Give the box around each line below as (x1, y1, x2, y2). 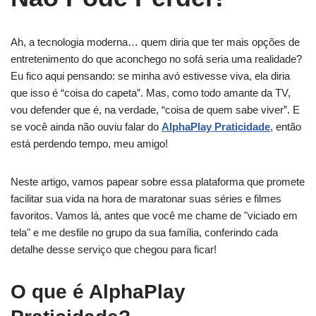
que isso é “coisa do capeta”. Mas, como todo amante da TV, (11, 87, 291, 99)
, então (270, 121, 301, 133)
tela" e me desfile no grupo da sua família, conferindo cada (11, 226, 278, 238)
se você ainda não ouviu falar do (11, 121, 162, 133)
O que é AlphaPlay (11, 281, 186, 303)
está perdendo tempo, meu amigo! (11, 138, 168, 150)
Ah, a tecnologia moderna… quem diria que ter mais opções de (11, 36, 300, 48)
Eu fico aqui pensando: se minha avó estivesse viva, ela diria (11, 70, 290, 82)
